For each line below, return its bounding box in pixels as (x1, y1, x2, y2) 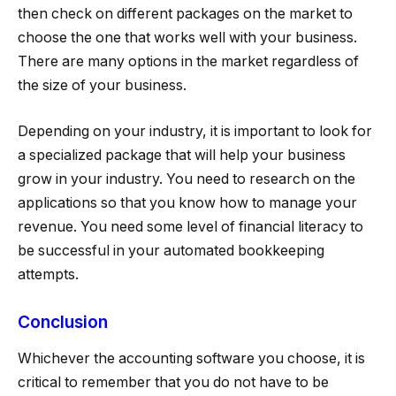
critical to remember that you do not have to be (18, 374, 329, 392)
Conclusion (18, 310, 108, 332)
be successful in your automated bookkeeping (18, 241, 324, 259)
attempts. (18, 265, 79, 283)
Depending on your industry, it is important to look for (18, 122, 372, 140)
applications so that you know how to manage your (18, 194, 357, 211)
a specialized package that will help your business (18, 146, 346, 164)
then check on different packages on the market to (18, 5, 353, 23)
